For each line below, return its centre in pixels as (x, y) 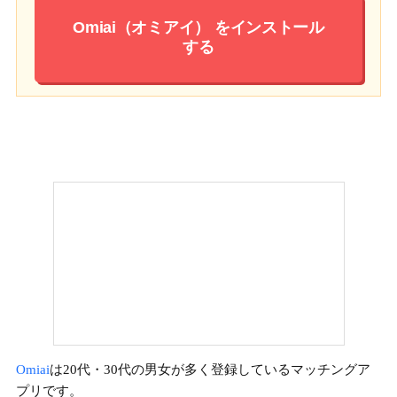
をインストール (267, 27)
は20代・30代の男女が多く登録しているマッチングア (210, 369)
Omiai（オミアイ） (142, 27)
